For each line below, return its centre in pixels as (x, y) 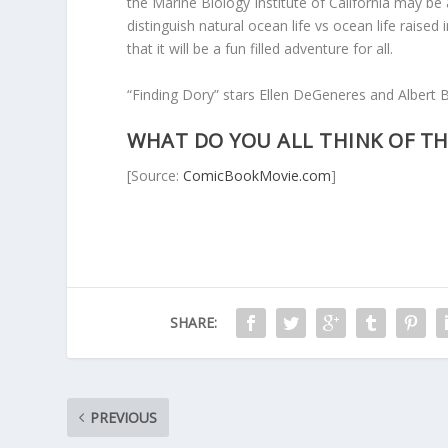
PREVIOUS (124, 418)
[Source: (155, 176)
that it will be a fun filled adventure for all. (260, 49)
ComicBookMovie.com (257, 176)
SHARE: (194, 323)
